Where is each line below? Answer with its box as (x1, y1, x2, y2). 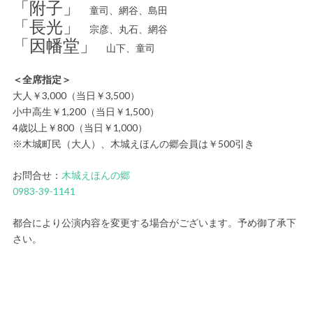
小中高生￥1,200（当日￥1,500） (12, 105, 159, 117)
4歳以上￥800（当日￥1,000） (12, 121, 147, 133)
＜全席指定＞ (12, 73, 71, 85)
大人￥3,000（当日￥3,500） (12, 89, 140, 101)
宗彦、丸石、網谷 (79, 22, 168, 35)
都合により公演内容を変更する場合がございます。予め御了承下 (12, 216, 296, 228)
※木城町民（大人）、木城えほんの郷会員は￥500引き (12, 137, 254, 150)
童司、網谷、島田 (79, 3, 168, 16)
